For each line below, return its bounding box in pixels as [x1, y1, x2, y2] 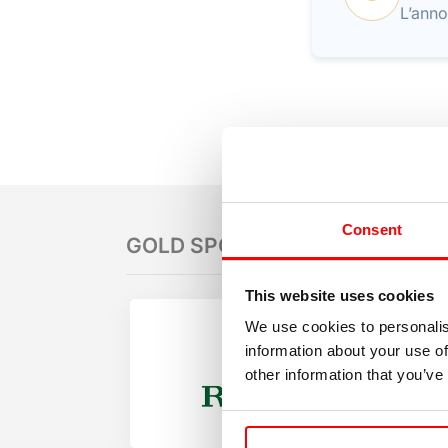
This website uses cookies [244, 286, 434, 304]
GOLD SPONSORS [126, 233, 308, 258]
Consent [342, 221, 402, 238]
